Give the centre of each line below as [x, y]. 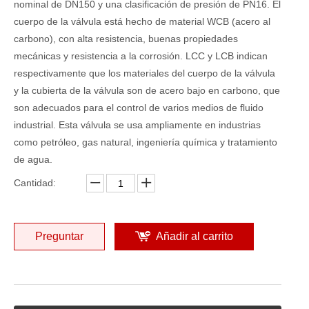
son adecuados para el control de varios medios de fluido [139, 108]
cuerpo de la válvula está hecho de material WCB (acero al [142, 21]
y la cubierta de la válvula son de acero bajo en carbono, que [147, 90]
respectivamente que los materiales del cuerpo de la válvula [144, 73]
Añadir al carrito [195, 236]
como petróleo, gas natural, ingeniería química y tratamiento [146, 142]
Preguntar [59, 236]
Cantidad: [35, 183]
